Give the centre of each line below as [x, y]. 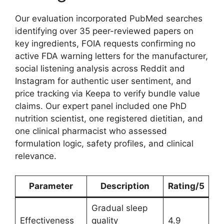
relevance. [36, 156]
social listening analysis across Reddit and [100, 69]
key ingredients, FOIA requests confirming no [105, 44]
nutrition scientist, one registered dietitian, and [109, 119]
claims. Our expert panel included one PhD [101, 106]
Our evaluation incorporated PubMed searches [109, 19]
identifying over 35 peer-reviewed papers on [104, 31]
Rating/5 [186, 186]
